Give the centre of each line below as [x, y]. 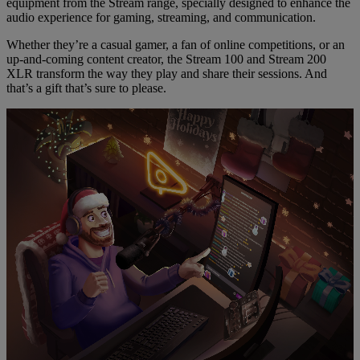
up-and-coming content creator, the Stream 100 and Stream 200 [166, 59]
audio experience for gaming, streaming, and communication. [161, 18]
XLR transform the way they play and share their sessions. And [167, 74]
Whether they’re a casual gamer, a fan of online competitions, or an [176, 45]
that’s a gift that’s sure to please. [86, 88]
